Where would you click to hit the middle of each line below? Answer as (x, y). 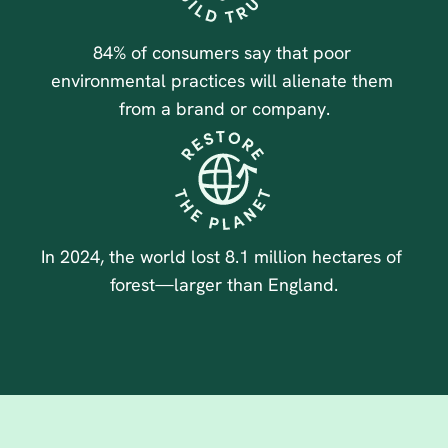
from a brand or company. (224, 108)
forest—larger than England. (224, 284)
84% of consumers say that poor (221, 52)
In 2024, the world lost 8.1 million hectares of (221, 256)
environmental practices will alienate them (221, 80)
